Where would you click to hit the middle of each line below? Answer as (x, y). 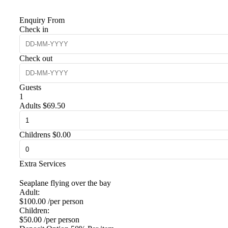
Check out (36, 58)
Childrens (35, 134)
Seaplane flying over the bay (65, 183)
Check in (34, 29)
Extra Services (42, 163)
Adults (30, 105)
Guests (30, 87)
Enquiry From (42, 20)
